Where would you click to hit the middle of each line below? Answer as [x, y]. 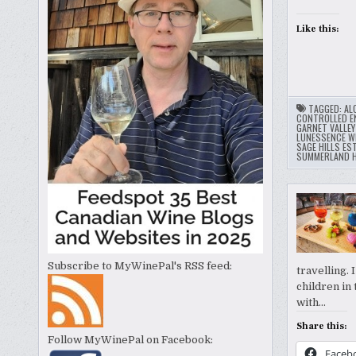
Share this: [321, 327]
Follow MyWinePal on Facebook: [131, 340]
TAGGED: [326, 109]
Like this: [317, 29]
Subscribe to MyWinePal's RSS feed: [140, 266]
